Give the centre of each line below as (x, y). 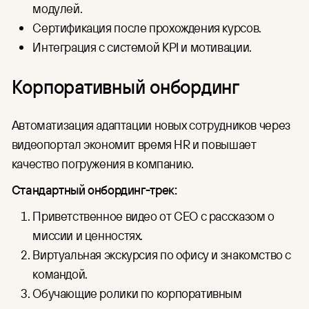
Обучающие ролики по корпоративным (137, 293)
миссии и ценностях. (88, 236)
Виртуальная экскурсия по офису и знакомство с (162, 255)
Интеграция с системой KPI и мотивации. (142, 47)
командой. (60, 274)
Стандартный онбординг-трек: (94, 190)
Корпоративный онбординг (125, 86)
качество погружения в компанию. (102, 164)
